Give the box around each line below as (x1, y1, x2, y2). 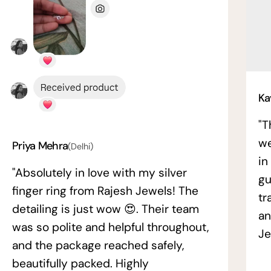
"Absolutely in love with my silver (12, 165, 187, 180)
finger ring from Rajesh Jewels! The (12, 183, 198, 198)
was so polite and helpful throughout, (12, 219, 209, 235)
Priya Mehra (12, 138, 68, 153)
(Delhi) (68, 140, 94, 152)
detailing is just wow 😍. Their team (12, 201, 199, 217)
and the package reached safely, (12, 237, 184, 253)
